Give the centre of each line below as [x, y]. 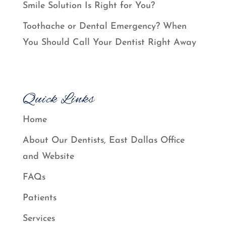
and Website [48, 156]
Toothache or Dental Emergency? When [104, 27]
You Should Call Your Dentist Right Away [109, 43]
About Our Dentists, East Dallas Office [103, 140]
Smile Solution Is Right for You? [89, 6]
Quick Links [59, 99]
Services [39, 218]
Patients [39, 198]
